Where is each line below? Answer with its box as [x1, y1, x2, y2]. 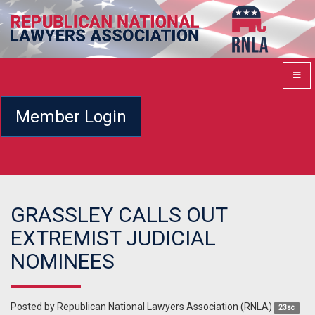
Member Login [15, 106, 127, 127]
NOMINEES [11, 249, 115, 274]
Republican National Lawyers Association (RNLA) [57, 301, 272, 313]
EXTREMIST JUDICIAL [11, 226, 216, 251]
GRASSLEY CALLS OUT [11, 202, 227, 228]
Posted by [11, 301, 57, 313]
